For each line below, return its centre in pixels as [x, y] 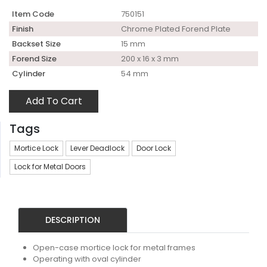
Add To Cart [54, 101]
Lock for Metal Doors [50, 167]
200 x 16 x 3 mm [150, 59]
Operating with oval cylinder [87, 259]
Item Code [33, 14]
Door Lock [154, 148]
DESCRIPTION [73, 220]
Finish [23, 29]
